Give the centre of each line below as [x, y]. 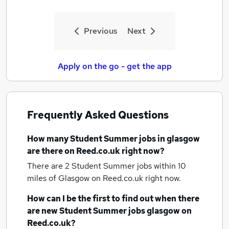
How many [49, 139]
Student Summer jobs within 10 [129, 166]
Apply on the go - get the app [114, 66]
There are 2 [49, 166]
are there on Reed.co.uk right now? [96, 151]
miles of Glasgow [59, 178]
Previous [100, 31]
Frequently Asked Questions [98, 115]
